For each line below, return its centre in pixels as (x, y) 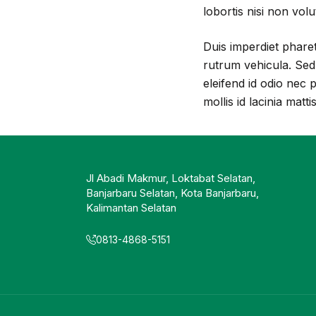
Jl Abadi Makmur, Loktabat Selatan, (171, 178)
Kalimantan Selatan (131, 207)
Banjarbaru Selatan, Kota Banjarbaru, (172, 193)
